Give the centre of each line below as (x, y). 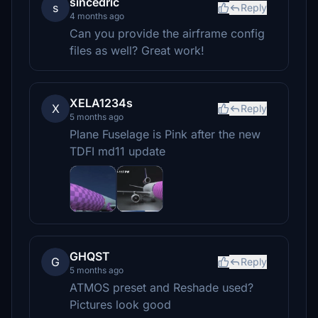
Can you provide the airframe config (167, 33)
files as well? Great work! (137, 50)
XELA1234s (101, 103)
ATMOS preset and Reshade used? (161, 287)
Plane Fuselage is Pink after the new (165, 134)
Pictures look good (120, 305)
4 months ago (97, 16)
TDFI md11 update (117, 151)
